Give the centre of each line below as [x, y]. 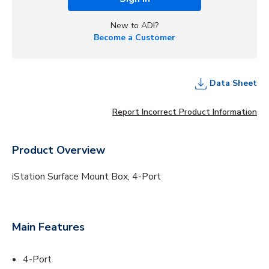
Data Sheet [233, 83]
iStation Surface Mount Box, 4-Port [86, 176]
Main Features [48, 227]
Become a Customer [134, 37]
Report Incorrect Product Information [185, 112]
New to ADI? [134, 25]
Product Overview [59, 150]
